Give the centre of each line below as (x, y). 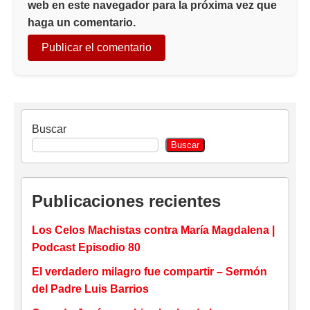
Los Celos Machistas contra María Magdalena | (153, 230)
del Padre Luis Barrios (90, 289)
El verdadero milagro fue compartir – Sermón (149, 272)
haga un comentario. (82, 23)
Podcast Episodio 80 (86, 248)
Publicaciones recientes (126, 201)
